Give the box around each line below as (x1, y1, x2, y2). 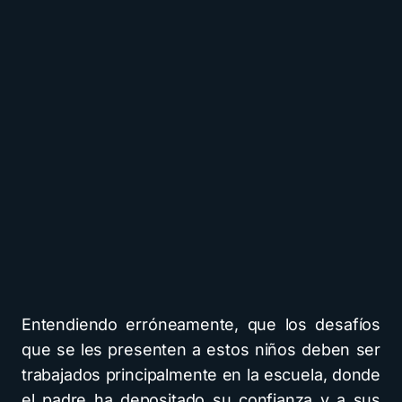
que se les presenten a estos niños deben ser (22, 339, 380, 359)
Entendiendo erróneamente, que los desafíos (22, 314, 380, 334)
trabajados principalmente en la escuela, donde (22, 364, 380, 384)
